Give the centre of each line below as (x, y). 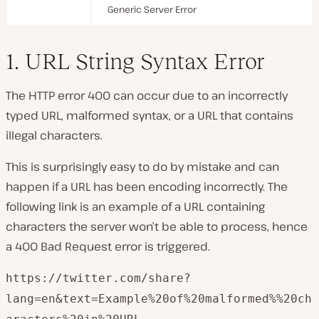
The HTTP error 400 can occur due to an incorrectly (147, 95)
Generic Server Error (152, 9)
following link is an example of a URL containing (135, 206)
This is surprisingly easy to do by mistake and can (142, 166)
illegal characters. (54, 135)
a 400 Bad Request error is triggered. (108, 246)
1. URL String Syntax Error (135, 61)
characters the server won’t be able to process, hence (157, 226)
